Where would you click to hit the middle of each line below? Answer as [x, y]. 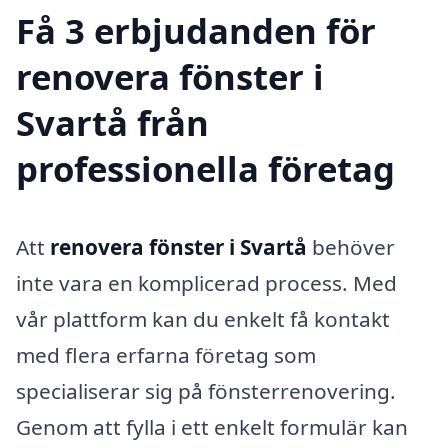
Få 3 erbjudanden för [196, 31]
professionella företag [205, 169]
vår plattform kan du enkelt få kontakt [203, 319]
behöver [351, 247]
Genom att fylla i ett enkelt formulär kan [212, 427]
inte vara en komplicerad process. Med [206, 283]
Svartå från [112, 123]
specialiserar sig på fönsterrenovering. [206, 391]
